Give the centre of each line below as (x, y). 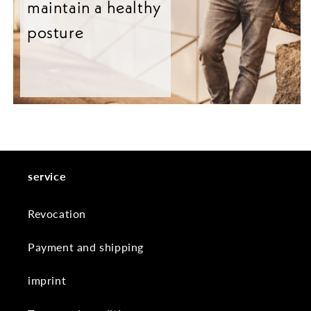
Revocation (57, 213)
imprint (47, 280)
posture (56, 33)
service (47, 176)
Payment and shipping (86, 246)
